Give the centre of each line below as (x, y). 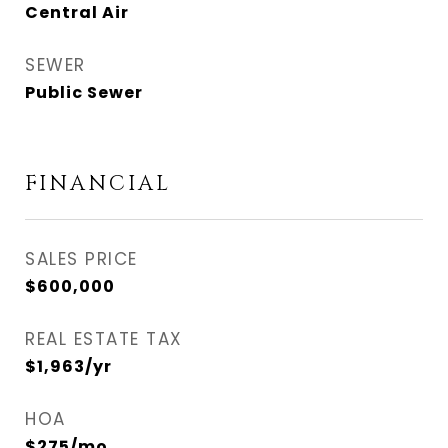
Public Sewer (84, 92)
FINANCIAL (98, 184)
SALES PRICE (81, 259)
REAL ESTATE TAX (104, 339)
